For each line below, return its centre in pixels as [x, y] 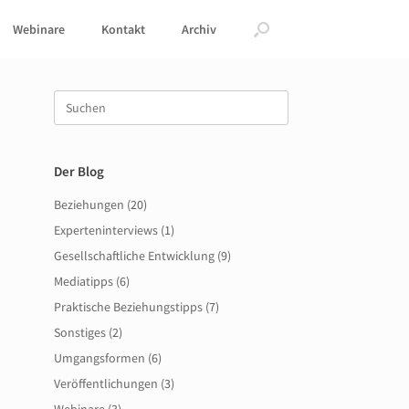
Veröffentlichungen [106, 383]
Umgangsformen [100, 358]
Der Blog [79, 171]
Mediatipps [84, 281]
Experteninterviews [106, 230]
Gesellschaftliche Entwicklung [135, 256]
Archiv [199, 29]
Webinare [39, 29]
